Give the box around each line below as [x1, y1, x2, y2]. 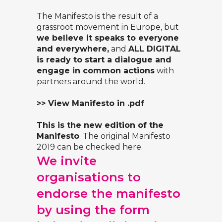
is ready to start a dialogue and [37, 55, 171, 65]
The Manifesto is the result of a [37, 11, 158, 21]
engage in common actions [37, 66, 155, 76]
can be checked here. [55, 142, 143, 152]
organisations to [37, 170, 141, 185]
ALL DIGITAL [128, 44, 181, 54]
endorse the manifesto [37, 186, 180, 201]
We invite [37, 154, 97, 168]
